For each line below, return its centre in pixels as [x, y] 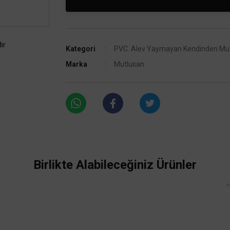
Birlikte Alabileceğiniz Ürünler [115, 165]
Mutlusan [129, 64]
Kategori [81, 49]
